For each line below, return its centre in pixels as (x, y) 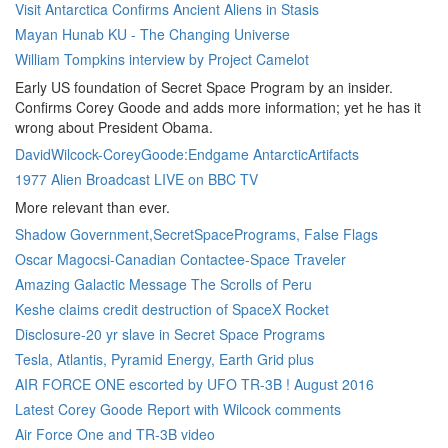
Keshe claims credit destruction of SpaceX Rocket (172, 309)
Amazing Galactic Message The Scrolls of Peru (163, 284)
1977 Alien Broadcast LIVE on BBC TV (136, 179)
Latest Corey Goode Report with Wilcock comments (178, 409)
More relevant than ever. (92, 207)
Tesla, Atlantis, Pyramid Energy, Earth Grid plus (164, 359)
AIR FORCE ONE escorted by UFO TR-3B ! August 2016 (194, 384)
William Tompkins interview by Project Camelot (162, 59)
